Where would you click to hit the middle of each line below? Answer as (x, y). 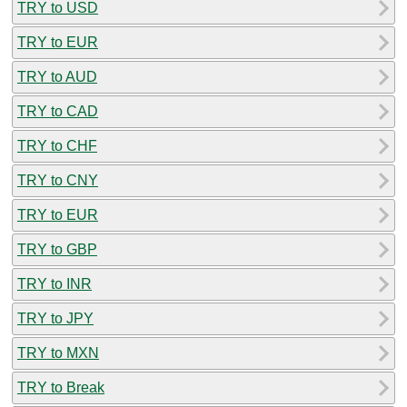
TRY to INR (55, 283)
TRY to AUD (57, 76)
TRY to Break (61, 387)
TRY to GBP (57, 249)
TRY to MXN (58, 352)
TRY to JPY (55, 318)
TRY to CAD (58, 111)
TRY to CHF (57, 145)
